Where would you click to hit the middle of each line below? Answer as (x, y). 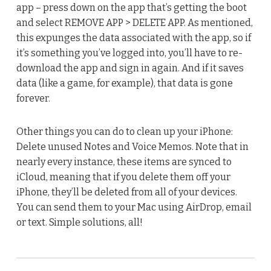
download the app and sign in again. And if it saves (130, 68)
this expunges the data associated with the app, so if (133, 38)
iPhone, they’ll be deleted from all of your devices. (126, 192)
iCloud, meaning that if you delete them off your (123, 177)
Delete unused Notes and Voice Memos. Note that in (132, 146)
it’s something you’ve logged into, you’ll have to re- (129, 53)
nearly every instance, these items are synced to (124, 162)
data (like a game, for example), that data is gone (124, 83)
